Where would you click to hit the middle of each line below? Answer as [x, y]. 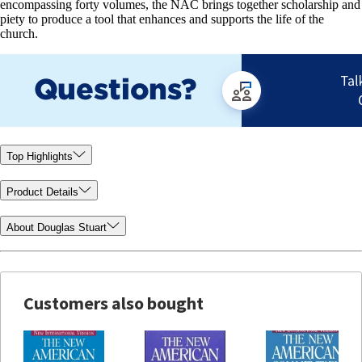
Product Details [42, 192]
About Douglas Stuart [57, 227]
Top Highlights [40, 157]
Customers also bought [114, 303]
